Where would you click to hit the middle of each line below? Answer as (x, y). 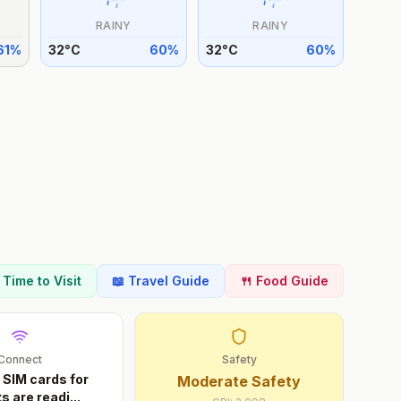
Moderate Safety (239, 381)
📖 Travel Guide (161, 281)
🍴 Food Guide (284, 281)
